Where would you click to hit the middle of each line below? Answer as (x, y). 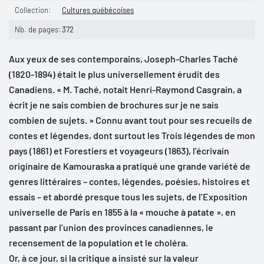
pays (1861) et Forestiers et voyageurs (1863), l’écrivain (119, 150)
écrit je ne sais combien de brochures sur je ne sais (114, 104)
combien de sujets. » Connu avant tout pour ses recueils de (131, 120)
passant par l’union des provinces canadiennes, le (111, 227)
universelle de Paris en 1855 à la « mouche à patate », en (122, 212)
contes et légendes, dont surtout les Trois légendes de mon (132, 135)
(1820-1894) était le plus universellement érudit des (114, 74)
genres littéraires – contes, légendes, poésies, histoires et (129, 181)
